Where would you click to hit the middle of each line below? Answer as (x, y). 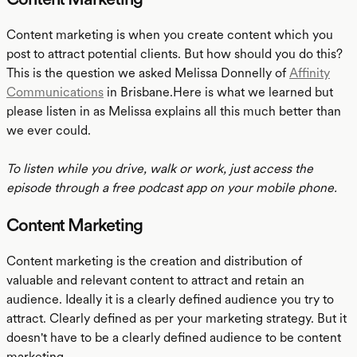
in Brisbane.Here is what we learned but (218, 92)
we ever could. (49, 130)
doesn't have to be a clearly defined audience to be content (174, 337)
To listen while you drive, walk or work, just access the (160, 169)
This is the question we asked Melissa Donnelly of (148, 73)
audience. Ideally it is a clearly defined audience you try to (170, 299)
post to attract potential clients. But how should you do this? (175, 54)
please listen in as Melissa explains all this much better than (174, 111)
